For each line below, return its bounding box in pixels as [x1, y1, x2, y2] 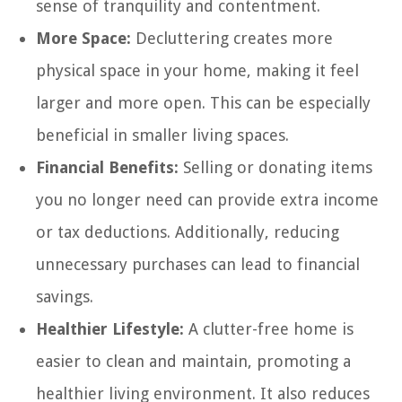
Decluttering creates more [131, 28, 333, 48]
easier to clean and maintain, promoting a [36, 351, 351, 371]
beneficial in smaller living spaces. [36, 125, 289, 144]
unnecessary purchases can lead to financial [36, 254, 360, 274]
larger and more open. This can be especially [36, 92, 371, 112]
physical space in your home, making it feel [36, 60, 359, 80]
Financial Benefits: [36, 157, 179, 177]
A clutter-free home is [184, 319, 354, 338]
